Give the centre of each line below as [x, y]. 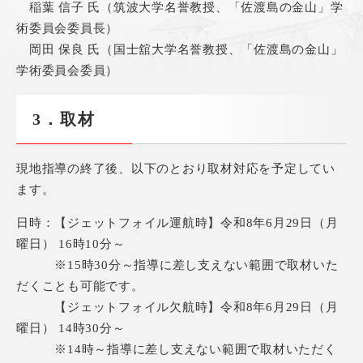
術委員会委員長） [67, 29]
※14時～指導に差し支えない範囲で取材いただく [177, 349]
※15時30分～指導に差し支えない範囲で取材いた [177, 265]
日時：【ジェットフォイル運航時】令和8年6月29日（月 [177, 222]
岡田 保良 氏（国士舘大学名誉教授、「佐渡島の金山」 [180, 50]
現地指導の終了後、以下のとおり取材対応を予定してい [176, 168]
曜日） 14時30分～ [71, 328]
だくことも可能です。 [80, 286]
